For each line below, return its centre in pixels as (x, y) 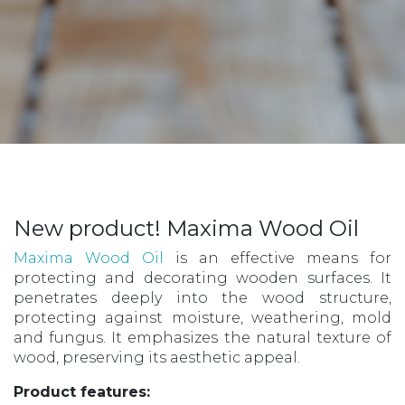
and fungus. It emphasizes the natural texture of (202, 337)
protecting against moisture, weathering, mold (202, 317)
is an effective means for (278, 258)
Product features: (82, 391)
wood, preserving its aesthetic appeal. (157, 357)
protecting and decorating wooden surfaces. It (202, 278)
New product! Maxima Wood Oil (186, 228)
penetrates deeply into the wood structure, (202, 297)
